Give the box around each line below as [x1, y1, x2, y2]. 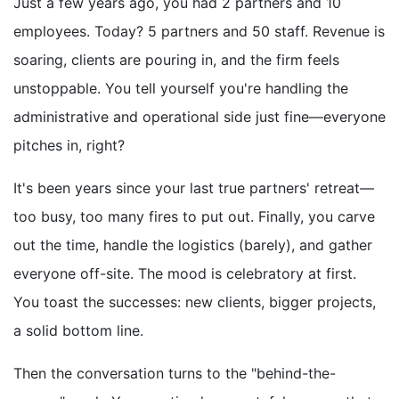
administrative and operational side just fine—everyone [13, 108, 386, 126]
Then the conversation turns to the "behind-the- [13, 364, 336, 383]
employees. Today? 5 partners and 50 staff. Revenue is [13, 22, 385, 41]
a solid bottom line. [13, 322, 143, 340]
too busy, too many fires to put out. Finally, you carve [13, 208, 375, 226]
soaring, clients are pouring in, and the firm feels [13, 51, 339, 69]
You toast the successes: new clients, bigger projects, [13, 293, 376, 312]
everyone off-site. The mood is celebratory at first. [13, 265, 356, 283]
